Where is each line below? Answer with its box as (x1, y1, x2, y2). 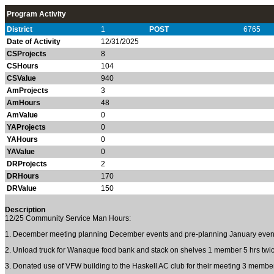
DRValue (7, 184, 37, 193)
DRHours (7, 172, 39, 180)
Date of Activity (7, 37, 61, 46)
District (7, 25, 32, 34)
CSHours (7, 62, 39, 70)
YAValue (7, 147, 35, 156)
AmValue (7, 111, 38, 119)
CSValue (7, 74, 36, 83)
